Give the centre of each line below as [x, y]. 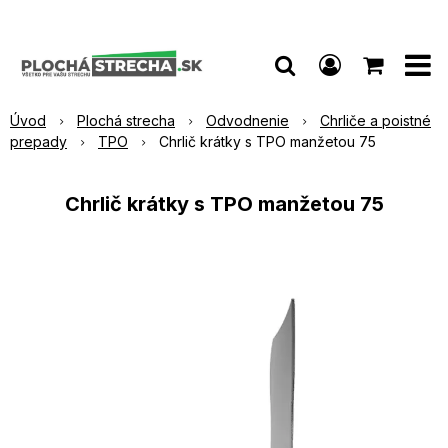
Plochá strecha [126, 120]
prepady [38, 141]
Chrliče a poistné [375, 120]
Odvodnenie [247, 120]
